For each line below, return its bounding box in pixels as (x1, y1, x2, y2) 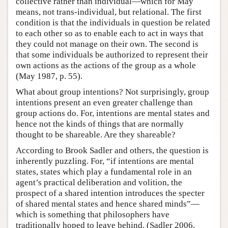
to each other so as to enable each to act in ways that (16, 28, 204, 39)
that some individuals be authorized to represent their (16, 50, 208, 60)
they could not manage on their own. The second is (16, 39, 198, 49)
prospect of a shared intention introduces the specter (16, 188, 205, 198)
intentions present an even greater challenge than (16, 98, 193, 108)
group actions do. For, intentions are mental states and (16, 108, 210, 119)
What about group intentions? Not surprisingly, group (16, 87, 209, 97)
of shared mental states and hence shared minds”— (16, 199, 199, 209)
